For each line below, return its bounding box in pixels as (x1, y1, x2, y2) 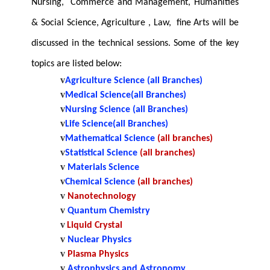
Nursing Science (65, 105, 133, 115)
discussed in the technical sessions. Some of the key (31, 39, 239, 49)
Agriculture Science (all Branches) (65, 76, 203, 86)
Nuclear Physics (65, 235, 132, 245)
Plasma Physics (65, 250, 129, 260)
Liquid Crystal (67, 221, 123, 231)
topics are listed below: (31, 59, 122, 69)
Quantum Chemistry (65, 206, 151, 216)
